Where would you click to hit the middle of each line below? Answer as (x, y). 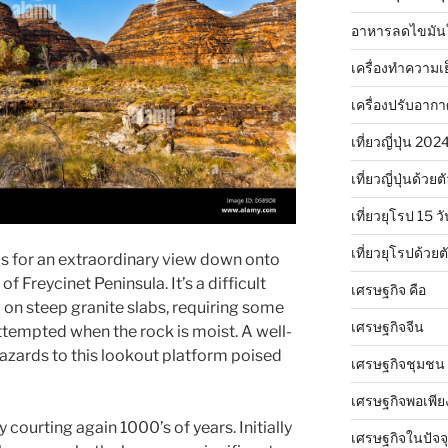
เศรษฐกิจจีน (387, 326)
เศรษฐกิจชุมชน (397, 363)
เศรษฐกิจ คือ (388, 289)
